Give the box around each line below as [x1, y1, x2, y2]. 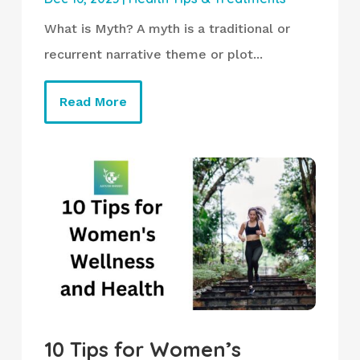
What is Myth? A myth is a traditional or [43, 20, 290, 36]
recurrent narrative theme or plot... [43, 46, 263, 62]
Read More [59, 93, 127, 109]
